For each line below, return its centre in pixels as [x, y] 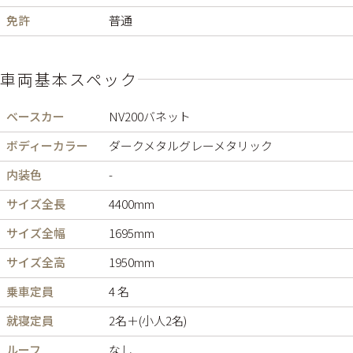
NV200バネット [150, 116]
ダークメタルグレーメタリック [191, 145]
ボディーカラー [47, 145]
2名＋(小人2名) [148, 320]
